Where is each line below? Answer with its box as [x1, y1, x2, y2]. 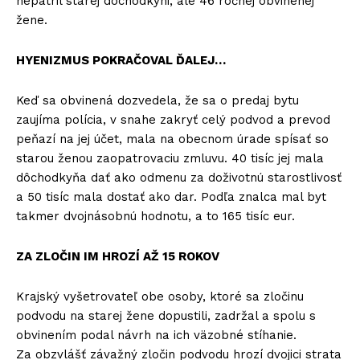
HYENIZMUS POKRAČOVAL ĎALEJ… [16, 52, 226, 67]
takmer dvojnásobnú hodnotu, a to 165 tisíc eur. [16, 208, 295, 223]
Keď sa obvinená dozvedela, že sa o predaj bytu [16, 92, 299, 108]
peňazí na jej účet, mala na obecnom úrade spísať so [16, 131, 329, 146]
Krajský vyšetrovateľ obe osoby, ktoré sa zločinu [16, 288, 304, 304]
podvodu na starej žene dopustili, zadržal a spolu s [16, 308, 316, 323]
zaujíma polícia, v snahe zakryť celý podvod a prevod [16, 112, 330, 127]
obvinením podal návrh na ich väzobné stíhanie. [16, 327, 297, 342]
